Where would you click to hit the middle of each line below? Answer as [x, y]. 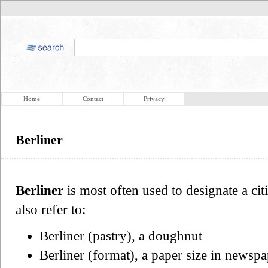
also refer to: [51, 209]
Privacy [154, 99]
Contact [93, 99]
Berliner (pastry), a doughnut [121, 236]
